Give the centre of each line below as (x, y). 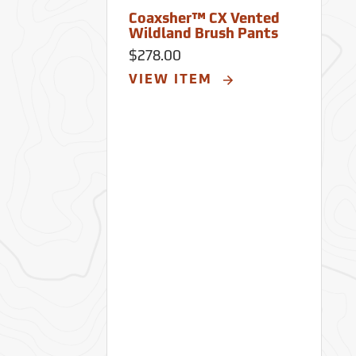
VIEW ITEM (173, 81)
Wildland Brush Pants (204, 35)
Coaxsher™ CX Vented (205, 20)
